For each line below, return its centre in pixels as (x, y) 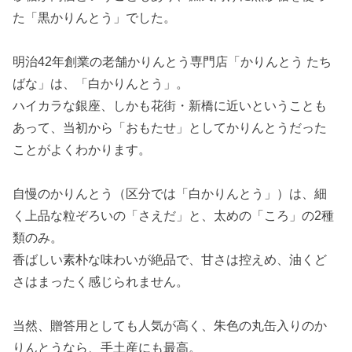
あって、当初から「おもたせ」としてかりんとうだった (170, 127)
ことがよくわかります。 (82, 149)
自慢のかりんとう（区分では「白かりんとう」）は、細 (170, 193)
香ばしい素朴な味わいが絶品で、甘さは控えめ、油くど (170, 259)
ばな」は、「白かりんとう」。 (101, 83)
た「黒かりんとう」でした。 (95, 17)
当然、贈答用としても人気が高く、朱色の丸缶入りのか (170, 325)
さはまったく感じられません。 (101, 281)
